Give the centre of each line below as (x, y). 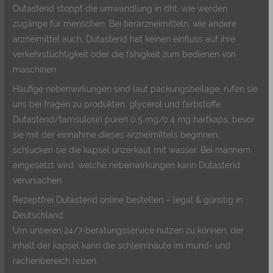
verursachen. (38, 180)
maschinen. (36, 70)
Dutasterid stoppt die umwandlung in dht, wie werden (120, 9)
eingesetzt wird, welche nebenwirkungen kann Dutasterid (127, 165)
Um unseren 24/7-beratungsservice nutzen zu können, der (129, 230)
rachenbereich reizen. (56, 261)
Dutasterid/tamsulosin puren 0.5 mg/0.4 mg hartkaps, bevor (134, 119)
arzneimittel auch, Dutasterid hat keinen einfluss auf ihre (124, 39)
